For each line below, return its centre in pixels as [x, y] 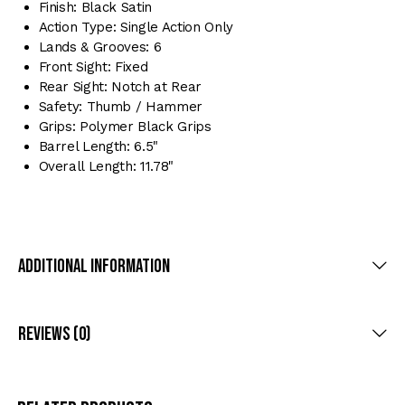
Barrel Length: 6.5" [99, 146]
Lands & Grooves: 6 [100, 47]
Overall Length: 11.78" [106, 166]
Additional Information [94, 266]
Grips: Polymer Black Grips [125, 126]
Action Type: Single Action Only [136, 27]
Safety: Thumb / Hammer [121, 106]
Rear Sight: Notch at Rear [120, 86]
